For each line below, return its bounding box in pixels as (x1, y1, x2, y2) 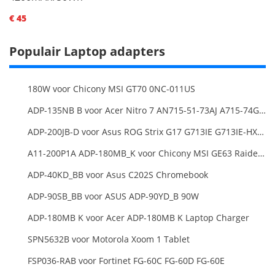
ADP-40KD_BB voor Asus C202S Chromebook (28, 168, 208, 180)
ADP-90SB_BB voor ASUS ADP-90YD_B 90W (28, 190, 199, 202)
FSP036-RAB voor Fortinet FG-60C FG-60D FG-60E (28, 254, 225, 266)
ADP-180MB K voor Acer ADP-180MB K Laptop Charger (28, 211, 249, 223)
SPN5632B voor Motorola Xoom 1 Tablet (28, 233, 190, 245)
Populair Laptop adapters (9, 42, 165, 60)
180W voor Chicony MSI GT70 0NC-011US (28, 82, 195, 95)
